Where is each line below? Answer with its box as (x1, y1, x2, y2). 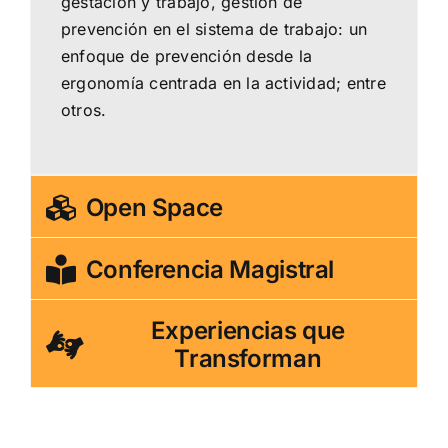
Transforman (174, 344, 322, 374)
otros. (61, 100, 107, 121)
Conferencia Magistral (85, 255, 335, 285)
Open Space (85, 193, 224, 223)
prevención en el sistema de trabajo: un (61, 19, 368, 40)
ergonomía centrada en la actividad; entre (61, 73, 386, 94)
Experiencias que (150, 316, 345, 346)
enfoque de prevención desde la (61, 46, 313, 67)
